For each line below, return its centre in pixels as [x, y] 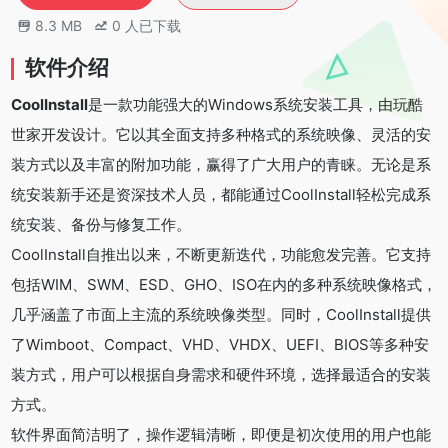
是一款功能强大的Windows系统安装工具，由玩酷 [255, 104]
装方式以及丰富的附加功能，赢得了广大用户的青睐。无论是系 [221, 164]
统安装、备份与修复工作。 [101, 224]
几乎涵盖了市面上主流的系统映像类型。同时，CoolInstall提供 [221, 314]
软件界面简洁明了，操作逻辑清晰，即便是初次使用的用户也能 [221, 434]
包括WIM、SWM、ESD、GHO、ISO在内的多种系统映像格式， [224, 284]
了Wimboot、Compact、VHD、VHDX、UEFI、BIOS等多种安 [220, 344]
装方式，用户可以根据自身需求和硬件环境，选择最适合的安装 [221, 374]
